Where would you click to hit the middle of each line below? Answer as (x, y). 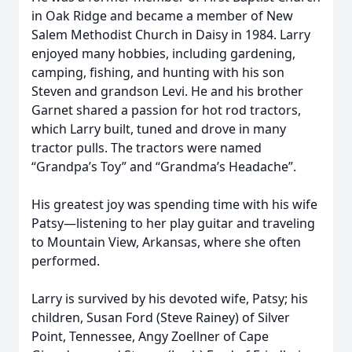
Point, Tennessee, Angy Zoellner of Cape (150, 336)
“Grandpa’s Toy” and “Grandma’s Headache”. (164, 167)
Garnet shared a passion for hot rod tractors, (166, 110)
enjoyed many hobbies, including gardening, (163, 53)
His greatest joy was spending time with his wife (174, 204)
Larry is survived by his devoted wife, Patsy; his (170, 299)
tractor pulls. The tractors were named (147, 148)
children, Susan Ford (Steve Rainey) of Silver (161, 317)
